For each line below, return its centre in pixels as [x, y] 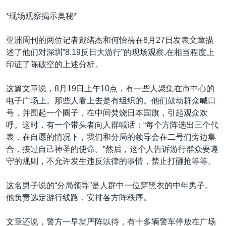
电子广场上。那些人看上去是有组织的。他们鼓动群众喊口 [111, 100]
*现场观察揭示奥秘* [41, 16]
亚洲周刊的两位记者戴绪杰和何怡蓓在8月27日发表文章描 [110, 40]
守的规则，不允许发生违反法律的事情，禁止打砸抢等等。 [111, 161]
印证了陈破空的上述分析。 [54, 64]
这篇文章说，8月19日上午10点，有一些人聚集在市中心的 [110, 88]
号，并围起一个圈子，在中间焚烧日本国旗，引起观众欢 [107, 112]
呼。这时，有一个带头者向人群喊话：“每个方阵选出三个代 [112, 125]
